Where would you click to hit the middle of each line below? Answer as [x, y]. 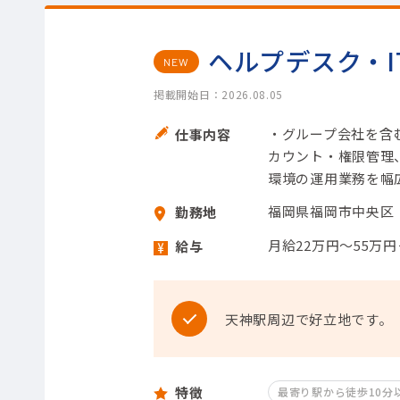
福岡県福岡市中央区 [331, 211]
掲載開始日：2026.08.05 [219, 94]
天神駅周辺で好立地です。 [309, 319]
